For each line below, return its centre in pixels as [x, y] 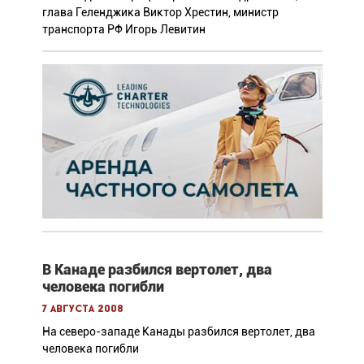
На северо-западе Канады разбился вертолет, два [178, 331]
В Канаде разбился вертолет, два [157, 269]
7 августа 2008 [82, 309]
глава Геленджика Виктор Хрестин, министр [160, 12]
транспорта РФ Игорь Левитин [123, 29]
